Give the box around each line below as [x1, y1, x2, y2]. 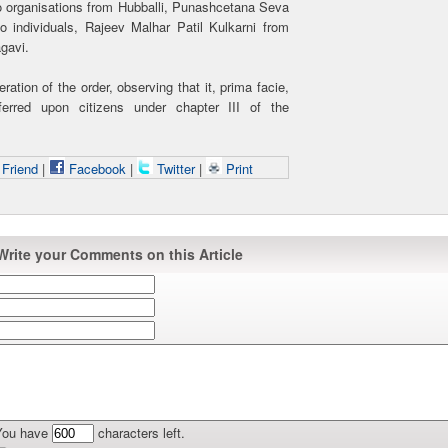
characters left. [94, 423, 185, 442]
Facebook [64, 159, 126, 178]
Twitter [152, 159, 199, 178]
